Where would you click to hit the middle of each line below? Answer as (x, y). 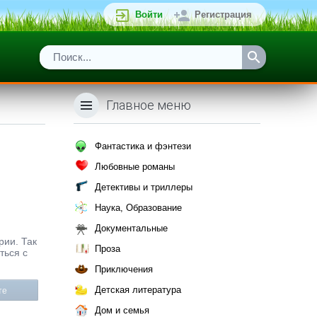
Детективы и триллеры (144, 187)
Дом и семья (122, 310)
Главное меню (149, 105)
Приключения (124, 269)
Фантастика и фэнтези (143, 146)
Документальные (131, 228)
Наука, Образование (138, 208)
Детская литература (138, 290)
